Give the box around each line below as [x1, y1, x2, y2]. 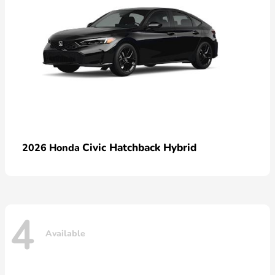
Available [45, 228, 85, 240]
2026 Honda [22, 141, 82, 155]
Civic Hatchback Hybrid [82, 140, 196, 155]
